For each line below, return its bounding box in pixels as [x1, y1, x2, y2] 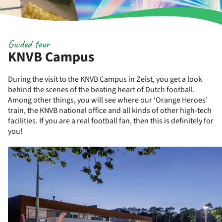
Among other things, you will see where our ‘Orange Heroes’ [8, 95, 208, 106]
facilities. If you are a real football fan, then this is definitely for [8, 115, 214, 126]
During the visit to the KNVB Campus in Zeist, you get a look [8, 74, 202, 85]
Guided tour [8, 37, 50, 51]
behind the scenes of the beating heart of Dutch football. [8, 84, 195, 95]
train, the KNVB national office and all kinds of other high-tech [8, 105, 212, 116]
